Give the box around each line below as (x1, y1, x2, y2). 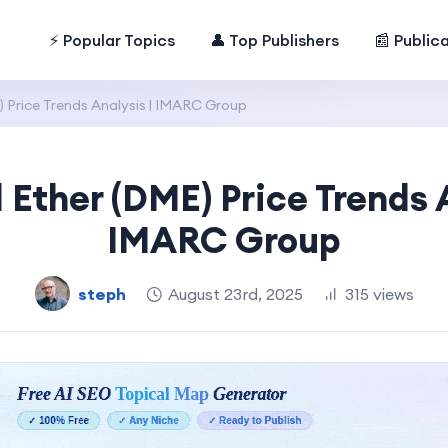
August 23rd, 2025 (167, 283, 303, 304)
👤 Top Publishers (210, 30, 340, 50)
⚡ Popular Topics (49, 30, 176, 50)
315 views (344, 283, 414, 304)
